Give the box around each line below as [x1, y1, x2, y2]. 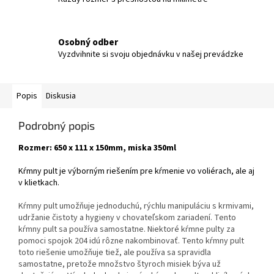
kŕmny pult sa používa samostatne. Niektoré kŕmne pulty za [18, 223, 235, 236]
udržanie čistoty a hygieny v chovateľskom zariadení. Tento [18, 212, 236, 224]
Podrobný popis [18, 119, 95, 133]
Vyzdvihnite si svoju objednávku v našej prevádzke [58, 48, 243, 61]
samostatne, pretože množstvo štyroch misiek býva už [18, 258, 221, 271]
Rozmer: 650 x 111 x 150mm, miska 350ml [18, 142, 176, 155]
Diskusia [46, 90, 76, 103]
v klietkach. [18, 177, 59, 190]
